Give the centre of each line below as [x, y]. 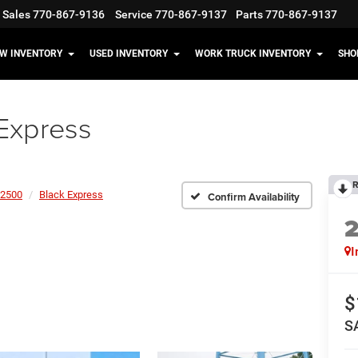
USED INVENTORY [129, 54]
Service [134, 15]
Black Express [71, 195]
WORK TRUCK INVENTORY [253, 54]
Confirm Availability [254, 197]
